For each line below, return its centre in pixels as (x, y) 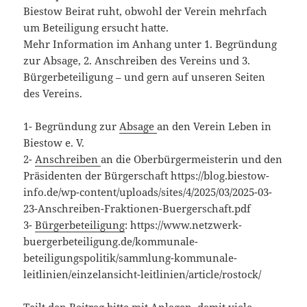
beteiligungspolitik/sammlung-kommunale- (131, 258)
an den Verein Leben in (214, 126)
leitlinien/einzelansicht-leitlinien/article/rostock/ (143, 274)
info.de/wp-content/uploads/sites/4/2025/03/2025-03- (148, 192)
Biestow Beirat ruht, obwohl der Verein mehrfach (146, 11)
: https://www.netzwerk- (184, 225)
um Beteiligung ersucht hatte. (96, 28)
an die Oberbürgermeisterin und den (192, 159)
